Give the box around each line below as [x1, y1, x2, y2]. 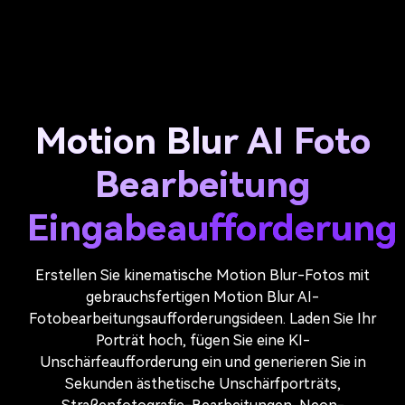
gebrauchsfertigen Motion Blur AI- [86, 288, 319, 306]
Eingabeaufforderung [27, 207, 397, 250]
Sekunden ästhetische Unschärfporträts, [64, 375, 341, 392]
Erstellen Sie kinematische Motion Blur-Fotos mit [35, 267, 370, 284]
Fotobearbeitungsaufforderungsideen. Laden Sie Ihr [28, 310, 377, 327]
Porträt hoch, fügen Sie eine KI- [95, 332, 310, 349]
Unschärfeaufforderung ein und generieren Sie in [39, 353, 366, 371]
